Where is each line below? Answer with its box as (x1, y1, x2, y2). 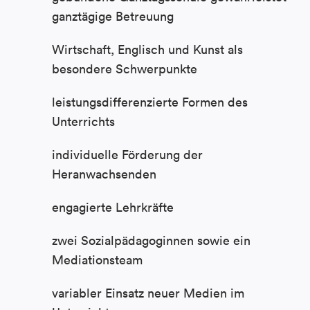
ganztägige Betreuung (52, 8, 174, 25)
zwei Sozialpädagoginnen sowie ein (52, 232, 250, 249)
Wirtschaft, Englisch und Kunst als (52, 42, 243, 58)
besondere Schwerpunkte (52, 61, 197, 77)
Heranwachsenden (52, 166, 156, 183)
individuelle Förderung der (52, 147, 203, 163)
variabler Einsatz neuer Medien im (52, 285, 244, 302)
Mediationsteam (52, 252, 143, 268)
